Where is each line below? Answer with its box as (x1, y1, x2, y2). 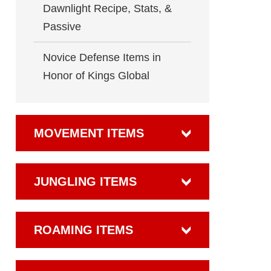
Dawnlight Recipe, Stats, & (43, 2, 172, 15)
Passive (43, 21, 81, 33)
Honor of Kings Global (43, 70, 149, 82)
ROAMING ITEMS (34, 223, 133, 237)
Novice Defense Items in (43, 51, 161, 64)
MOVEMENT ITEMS (34, 126, 144, 140)
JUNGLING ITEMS (34, 175, 137, 188)
